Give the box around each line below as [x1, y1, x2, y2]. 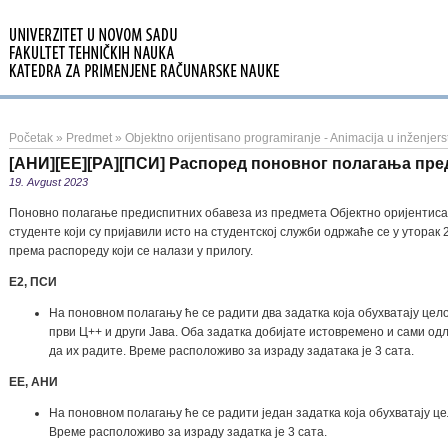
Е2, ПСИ [9, 275, 57, 289]
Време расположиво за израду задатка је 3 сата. [49, 425, 330, 439]
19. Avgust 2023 [9, 176, 88, 188]
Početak [9, 131, 53, 145]
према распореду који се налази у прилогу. [9, 244, 253, 258]
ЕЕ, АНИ [9, 375, 58, 389]
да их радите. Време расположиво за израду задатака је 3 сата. [49, 344, 417, 358]
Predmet [66, 131, 112, 145]
